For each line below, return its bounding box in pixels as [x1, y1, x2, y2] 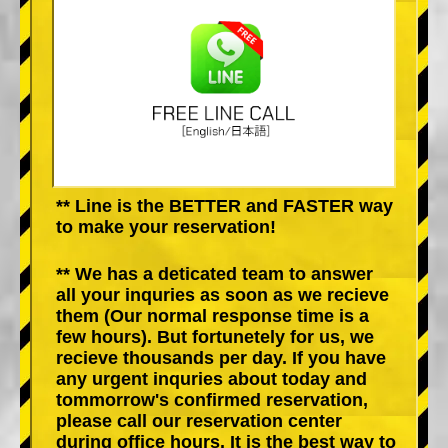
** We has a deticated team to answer [56, 263, 373, 284]
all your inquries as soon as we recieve [56, 284, 389, 305]
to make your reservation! [56, 216, 276, 237]
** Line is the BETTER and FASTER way [56, 195, 393, 216]
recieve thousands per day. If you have [56, 347, 386, 368]
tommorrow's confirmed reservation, [56, 389, 368, 410]
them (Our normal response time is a [56, 305, 369, 326]
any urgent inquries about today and [56, 368, 367, 389]
